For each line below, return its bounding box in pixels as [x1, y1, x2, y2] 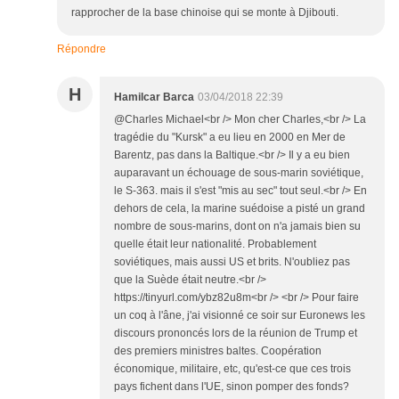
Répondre [57, 43, 106, 56]
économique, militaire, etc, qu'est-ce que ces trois [114, 362, 351, 376]
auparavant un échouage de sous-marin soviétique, [114, 167, 363, 180]
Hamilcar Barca [114, 91, 194, 104]
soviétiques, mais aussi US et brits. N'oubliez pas [114, 256, 350, 269]
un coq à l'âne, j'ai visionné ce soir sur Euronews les [114, 309, 365, 322]
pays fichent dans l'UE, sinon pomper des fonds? [114, 380, 349, 394]
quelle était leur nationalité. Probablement [114, 238, 316, 251]
